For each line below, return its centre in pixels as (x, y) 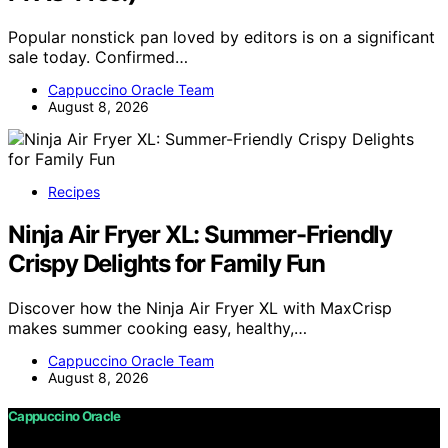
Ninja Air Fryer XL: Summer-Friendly (200, 234)
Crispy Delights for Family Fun (166, 263)
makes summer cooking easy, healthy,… (157, 327)
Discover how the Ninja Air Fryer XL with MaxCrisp (200, 307)
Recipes (74, 192)
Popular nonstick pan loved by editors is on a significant (221, 37)
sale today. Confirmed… (98, 57)
